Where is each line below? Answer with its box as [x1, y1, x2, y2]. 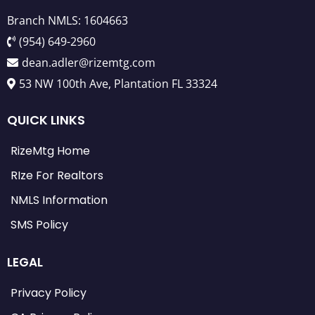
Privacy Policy [11, 284, 86, 301]
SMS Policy [11, 216, 68, 233]
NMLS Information [11, 191, 108, 208]
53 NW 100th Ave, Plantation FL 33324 [19, 75, 217, 91]
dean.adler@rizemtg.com [22, 54, 155, 70]
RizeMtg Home [11, 142, 90, 159]
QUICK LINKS [7, 110, 85, 129]
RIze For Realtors [11, 167, 103, 184]
